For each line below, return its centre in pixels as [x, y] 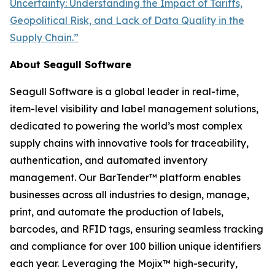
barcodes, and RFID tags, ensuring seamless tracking [137, 229]
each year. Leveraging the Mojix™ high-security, [124, 263]
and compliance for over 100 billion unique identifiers [135, 246]
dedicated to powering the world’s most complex [126, 126]
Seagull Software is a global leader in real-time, [124, 91]
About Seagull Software [71, 64]
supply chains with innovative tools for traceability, [129, 143]
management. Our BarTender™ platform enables [125, 177]
